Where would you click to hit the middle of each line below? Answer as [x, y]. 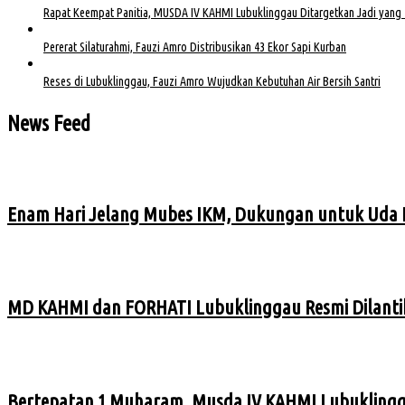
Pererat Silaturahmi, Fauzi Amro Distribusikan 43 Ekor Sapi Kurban [195, 47]
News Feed [49, 124]
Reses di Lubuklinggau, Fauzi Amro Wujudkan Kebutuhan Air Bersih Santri [212, 82]
